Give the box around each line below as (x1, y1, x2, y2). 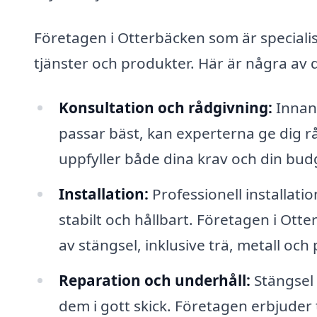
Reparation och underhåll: (58, 270, 250, 290)
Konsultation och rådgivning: (58, 98, 272, 118)
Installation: (58, 184, 149, 204)
